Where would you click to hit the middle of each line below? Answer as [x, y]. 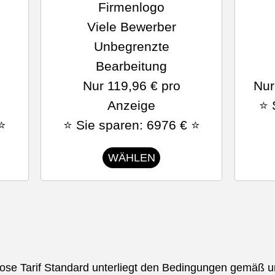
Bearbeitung [132, 66]
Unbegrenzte [131, 46]
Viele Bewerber [131, 27]
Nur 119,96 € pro [131, 86]
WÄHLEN [131, 158]
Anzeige [132, 105]
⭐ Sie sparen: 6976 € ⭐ [131, 125]
